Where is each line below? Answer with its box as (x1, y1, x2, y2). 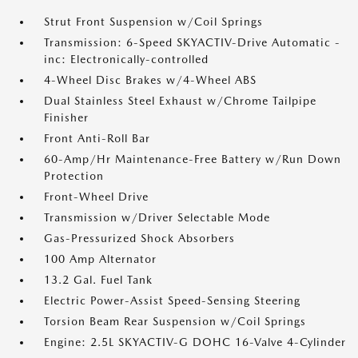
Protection (44, 169, 104, 182)
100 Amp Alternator (44, 253, 157, 265)
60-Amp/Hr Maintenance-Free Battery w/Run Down (44, 153, 341, 165)
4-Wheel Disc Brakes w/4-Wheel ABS (44, 74, 257, 86)
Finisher (44, 111, 89, 124)
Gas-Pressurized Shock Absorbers (44, 232, 235, 245)
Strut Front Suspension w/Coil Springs (44, 15, 263, 28)
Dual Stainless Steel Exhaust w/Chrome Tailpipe (44, 94, 316, 107)
